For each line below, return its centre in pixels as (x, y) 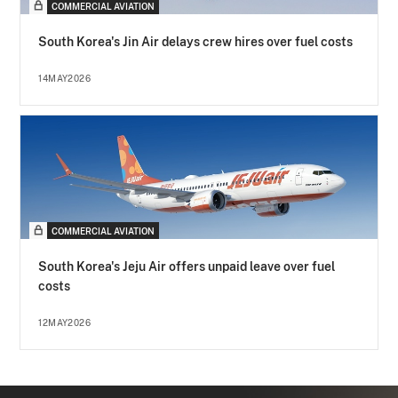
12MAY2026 (65, 322)
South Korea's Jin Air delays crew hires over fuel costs (196, 42)
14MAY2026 (65, 79)
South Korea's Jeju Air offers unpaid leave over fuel (187, 267)
